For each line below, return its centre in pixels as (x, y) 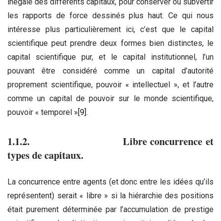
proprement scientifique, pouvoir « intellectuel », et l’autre (110, 84)
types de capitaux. (45, 155)
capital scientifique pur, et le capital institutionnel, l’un (110, 57)
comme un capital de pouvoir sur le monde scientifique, (110, 98)
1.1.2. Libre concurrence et (110, 141)
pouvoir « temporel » (43, 112)
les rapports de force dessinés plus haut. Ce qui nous (110, 15)
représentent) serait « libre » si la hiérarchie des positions (110, 196)
